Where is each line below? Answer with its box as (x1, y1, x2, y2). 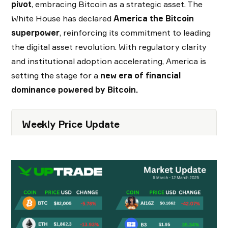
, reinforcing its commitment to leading (60, 27, 211, 38)
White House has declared (11, 13, 113, 24)
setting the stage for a (11, 70, 100, 81)
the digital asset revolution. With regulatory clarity (11, 42, 207, 52)
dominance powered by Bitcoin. (11, 84, 138, 95)
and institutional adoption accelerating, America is (11, 56, 206, 67)
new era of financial (100, 70, 181, 81)
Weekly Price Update (22, 118, 120, 131)
